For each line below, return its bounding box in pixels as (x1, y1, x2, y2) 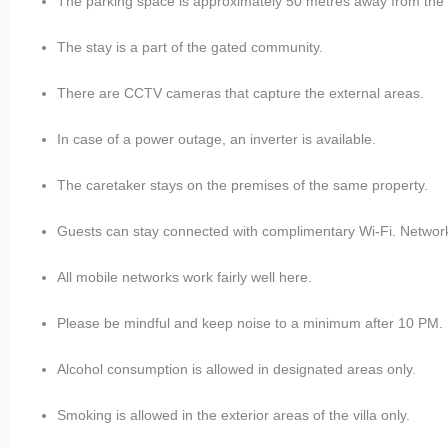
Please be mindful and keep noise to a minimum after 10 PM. (57, 314, 443, 331)
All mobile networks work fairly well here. (57, 268, 312, 285)
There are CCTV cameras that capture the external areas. (57, 84, 424, 101)
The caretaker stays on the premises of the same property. (57, 176, 428, 193)
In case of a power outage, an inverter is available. (57, 130, 376, 147)
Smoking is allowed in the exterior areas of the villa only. (57, 406, 410, 423)
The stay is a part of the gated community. (57, 38, 323, 55)
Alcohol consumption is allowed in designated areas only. (57, 360, 416, 377)
